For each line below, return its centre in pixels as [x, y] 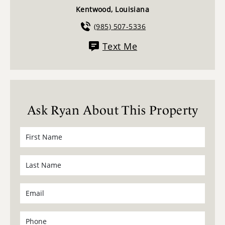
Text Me [120, 46]
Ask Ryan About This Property [113, 110]
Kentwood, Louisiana [113, 9]
